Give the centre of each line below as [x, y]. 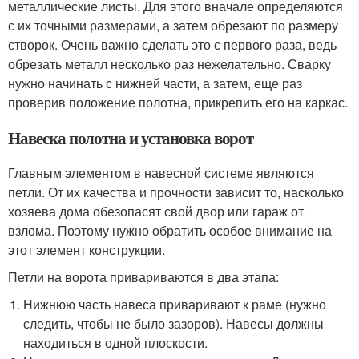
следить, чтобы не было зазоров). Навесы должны [174, 323]
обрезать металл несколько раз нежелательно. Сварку [169, 64]
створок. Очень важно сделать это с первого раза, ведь [172, 44]
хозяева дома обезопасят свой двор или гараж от [156, 211]
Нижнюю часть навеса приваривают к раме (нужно [175, 304]
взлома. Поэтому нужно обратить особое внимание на [170, 230]
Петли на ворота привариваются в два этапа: [143, 277]
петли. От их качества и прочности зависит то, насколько [176, 192]
